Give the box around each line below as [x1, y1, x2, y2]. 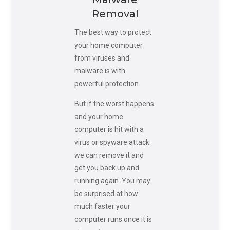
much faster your [74, 202, 130, 210]
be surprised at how [74, 189, 138, 198]
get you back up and [74, 163, 139, 172]
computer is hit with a [74, 125, 144, 133]
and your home [74, 112, 123, 121]
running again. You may [74, 176, 150, 185]
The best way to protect [74, 28, 151, 36]
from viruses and [74, 53, 129, 62]
